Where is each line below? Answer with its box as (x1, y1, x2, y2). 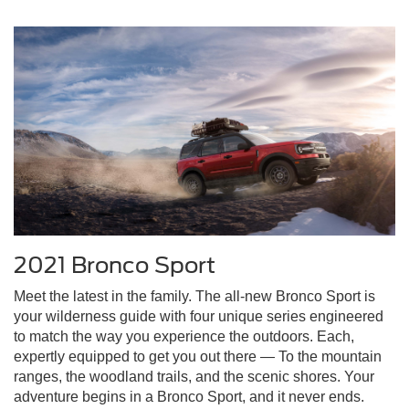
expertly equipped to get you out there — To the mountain (14, 349, 382, 365)
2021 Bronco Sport (14, 252, 215, 279)
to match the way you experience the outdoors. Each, (14, 329, 354, 345)
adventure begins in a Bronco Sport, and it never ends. (14, 389, 364, 405)
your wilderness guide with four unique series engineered (14, 309, 383, 325)
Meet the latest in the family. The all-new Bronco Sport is (14, 288, 375, 305)
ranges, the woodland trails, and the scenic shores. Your (14, 369, 374, 385)
